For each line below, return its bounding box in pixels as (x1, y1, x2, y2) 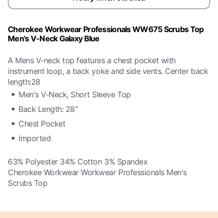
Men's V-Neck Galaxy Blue (8, 34, 100, 43)
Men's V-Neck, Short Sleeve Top (18, 90, 131, 99)
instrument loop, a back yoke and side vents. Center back (8, 66, 208, 76)
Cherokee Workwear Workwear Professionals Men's (8, 167, 187, 177)
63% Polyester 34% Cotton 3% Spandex (8, 157, 148, 166)
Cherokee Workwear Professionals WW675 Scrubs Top (8, 24, 204, 34)
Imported (18, 133, 51, 143)
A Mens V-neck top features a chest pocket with (8, 55, 176, 65)
